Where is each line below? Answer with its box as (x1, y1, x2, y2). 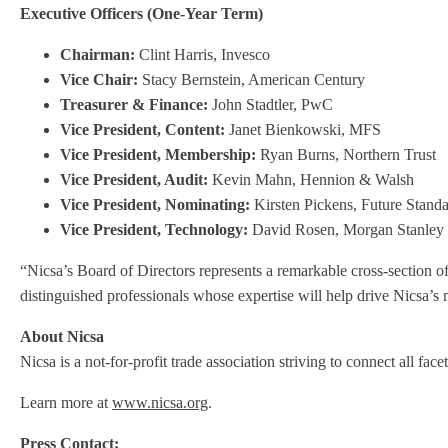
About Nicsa (20, 328, 104, 345)
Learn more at (20, 394, 112, 411)
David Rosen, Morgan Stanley (248, 221, 444, 238)
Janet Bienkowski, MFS (225, 121, 381, 138)
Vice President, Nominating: (60, 196, 250, 213)
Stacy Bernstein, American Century (138, 71, 365, 88)
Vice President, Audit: (60, 171, 208, 188)
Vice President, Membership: (60, 146, 256, 163)
